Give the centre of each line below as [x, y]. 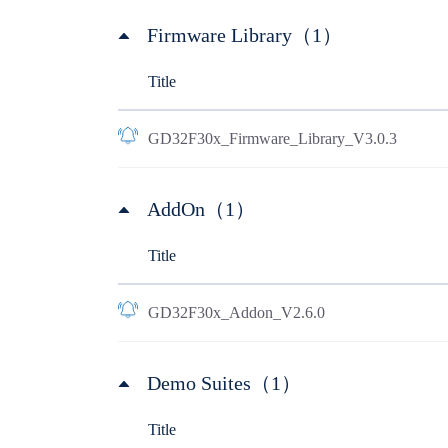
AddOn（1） [200, 209]
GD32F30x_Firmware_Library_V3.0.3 [272, 138]
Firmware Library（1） [244, 35]
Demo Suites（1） [223, 383]
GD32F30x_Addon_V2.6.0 [236, 312]
